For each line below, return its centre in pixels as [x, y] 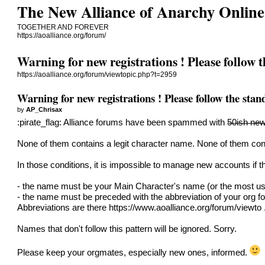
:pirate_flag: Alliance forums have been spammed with [122, 122]
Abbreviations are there [63, 207]
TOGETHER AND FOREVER [63, 27]
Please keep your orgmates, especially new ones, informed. [134, 252]
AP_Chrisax [44, 109]
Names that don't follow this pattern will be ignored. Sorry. [127, 229]
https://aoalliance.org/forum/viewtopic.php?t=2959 [97, 75]
